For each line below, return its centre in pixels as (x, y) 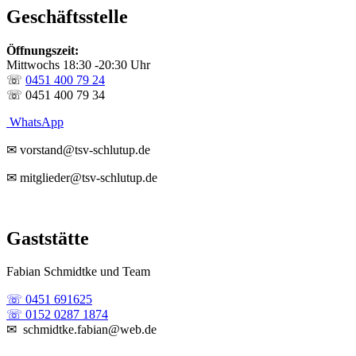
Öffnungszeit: (43, 50)
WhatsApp (35, 122)
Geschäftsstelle (67, 16)
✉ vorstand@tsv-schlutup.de (78, 149)
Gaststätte (48, 238)
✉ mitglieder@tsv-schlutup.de (82, 177)
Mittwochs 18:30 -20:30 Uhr (78, 64)
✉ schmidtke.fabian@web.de (81, 330)
